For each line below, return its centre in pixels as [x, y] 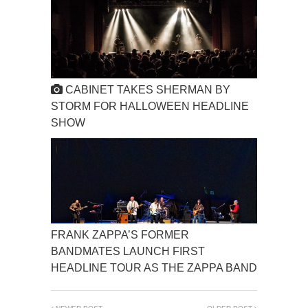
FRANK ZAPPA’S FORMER [120, 235]
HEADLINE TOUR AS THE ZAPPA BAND [154, 268]
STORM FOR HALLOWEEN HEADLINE [150, 107]
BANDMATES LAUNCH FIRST [128, 252]
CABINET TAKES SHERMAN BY [146, 90]
